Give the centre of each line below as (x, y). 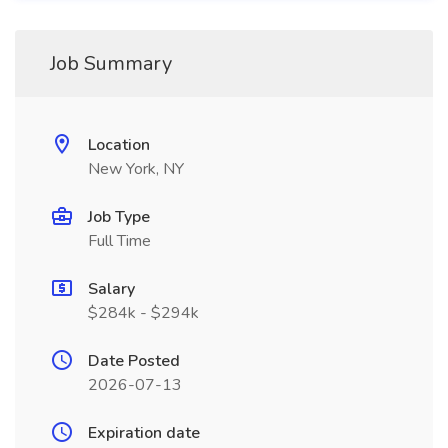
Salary (111, 289)
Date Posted (134, 361)
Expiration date (144, 433)
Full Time (119, 241)
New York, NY (136, 169)
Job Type (119, 217)
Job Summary (111, 63)
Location (119, 145)
